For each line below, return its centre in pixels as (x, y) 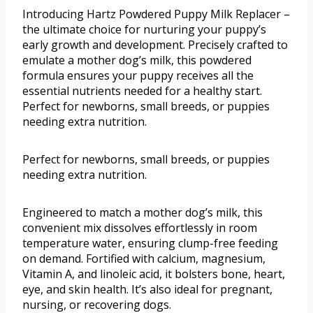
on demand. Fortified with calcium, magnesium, (144, 259)
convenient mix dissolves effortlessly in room (140, 228)
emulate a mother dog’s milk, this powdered (137, 60)
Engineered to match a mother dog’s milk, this (143, 213)
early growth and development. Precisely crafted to (155, 45)
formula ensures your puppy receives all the (138, 76)
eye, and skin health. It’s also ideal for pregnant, (147, 290)
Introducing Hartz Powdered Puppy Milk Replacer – (156, 14)
